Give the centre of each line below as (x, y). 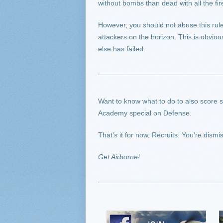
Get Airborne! (119, 157)
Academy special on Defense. (145, 113)
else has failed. (122, 49)
